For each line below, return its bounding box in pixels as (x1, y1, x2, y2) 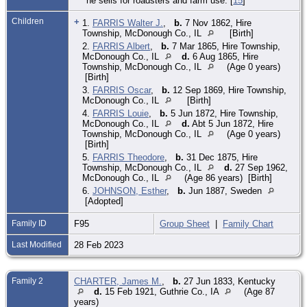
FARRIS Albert (93, 40, 150, 51)
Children (12, 16, 46, 26)
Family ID (12, 218, 47, 228)
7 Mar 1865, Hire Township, (169, 40, 280, 51)
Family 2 (12, 275, 43, 286)
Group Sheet (160, 218, 210, 229)
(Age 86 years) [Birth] (182, 172, 272, 183)
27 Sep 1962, (232, 162, 288, 173)
